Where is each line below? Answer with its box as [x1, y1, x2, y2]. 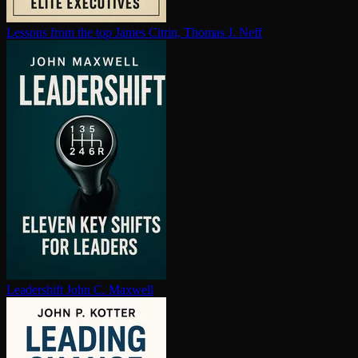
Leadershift [6, 283, 63, 297]
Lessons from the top [6, 26, 112, 40]
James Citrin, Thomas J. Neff [115, 26, 262, 40]
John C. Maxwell [66, 283, 153, 297]
